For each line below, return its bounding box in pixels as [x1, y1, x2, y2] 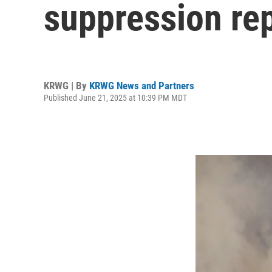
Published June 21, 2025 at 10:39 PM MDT [44, 92, 187, 103]
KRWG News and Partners [89, 79, 194, 92]
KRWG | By [44, 79, 89, 92]
